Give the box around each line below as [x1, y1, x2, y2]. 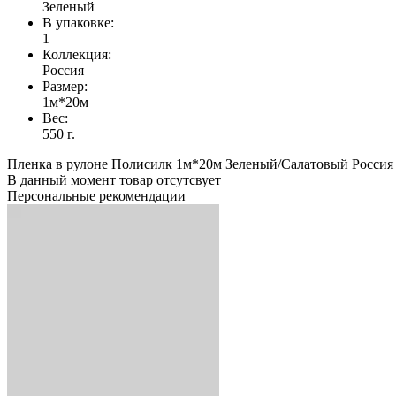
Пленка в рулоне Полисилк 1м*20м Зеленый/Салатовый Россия [7, 156, 393, 171]
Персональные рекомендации [7, 187, 186, 203]
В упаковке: [42, 14, 114, 30]
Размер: [42, 78, 88, 94]
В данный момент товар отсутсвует [7, 171, 221, 187]
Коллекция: [42, 46, 111, 62]
